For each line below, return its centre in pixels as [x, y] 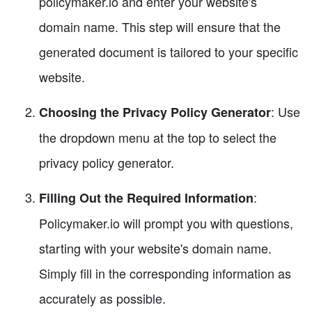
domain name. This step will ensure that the [160, 27]
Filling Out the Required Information [146, 198]
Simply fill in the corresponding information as [165, 273]
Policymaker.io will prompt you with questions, [166, 223]
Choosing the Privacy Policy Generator [155, 112]
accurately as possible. [102, 298]
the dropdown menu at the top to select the [158, 138]
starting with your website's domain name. [155, 248]
